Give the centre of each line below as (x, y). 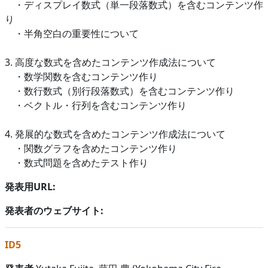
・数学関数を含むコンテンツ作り (81, 76)
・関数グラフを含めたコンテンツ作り (91, 148)
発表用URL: (30, 186)
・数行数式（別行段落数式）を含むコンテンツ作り (120, 91)
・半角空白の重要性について (72, 33)
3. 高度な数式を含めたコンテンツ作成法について (110, 62)
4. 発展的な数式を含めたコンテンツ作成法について (115, 134)
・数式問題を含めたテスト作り (77, 162)
